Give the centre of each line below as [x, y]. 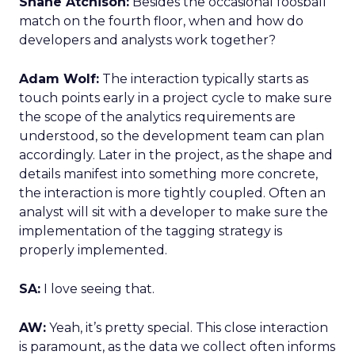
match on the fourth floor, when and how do [161, 21]
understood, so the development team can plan [172, 136]
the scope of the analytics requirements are [157, 117]
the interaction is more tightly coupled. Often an [172, 193]
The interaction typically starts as [204, 79]
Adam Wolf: [59, 79]
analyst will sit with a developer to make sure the [174, 212]
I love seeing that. [97, 289]
